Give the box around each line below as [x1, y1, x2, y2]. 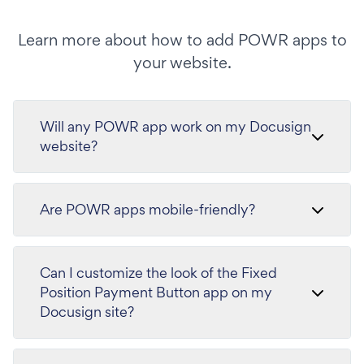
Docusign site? [40, 301, 134, 321]
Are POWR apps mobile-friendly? [40, 199, 255, 219]
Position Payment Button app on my [40, 282, 272, 301]
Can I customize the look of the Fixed [40, 262, 277, 282]
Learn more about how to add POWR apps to [17, 28, 347, 50]
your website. [132, 51, 232, 73]
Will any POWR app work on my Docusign [40, 116, 311, 136]
